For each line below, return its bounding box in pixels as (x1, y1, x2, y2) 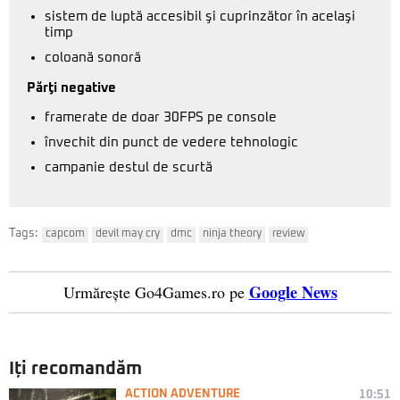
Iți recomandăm (9, 360, 142, 378)
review (272, 229, 304, 239)
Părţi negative (27, 81, 116, 95)
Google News (248, 280, 337, 304)
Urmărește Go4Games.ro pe (62, 281, 245, 303)
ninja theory (203, 229, 262, 239)
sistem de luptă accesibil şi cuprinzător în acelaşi (45, 10, 355, 23)
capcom (46, 229, 85, 239)
